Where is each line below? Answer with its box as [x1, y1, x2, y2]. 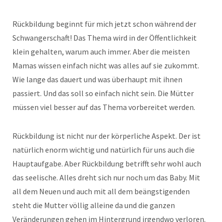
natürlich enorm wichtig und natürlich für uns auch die [12, 145, 195, 155]
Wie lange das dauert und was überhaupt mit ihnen [12, 74, 182, 85]
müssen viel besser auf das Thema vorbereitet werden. [12, 102, 195, 112]
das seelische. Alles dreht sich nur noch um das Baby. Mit [12, 172, 200, 183]
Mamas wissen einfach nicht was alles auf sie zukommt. [12, 60, 199, 71]
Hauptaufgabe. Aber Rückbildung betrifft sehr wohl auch [12, 159, 201, 169]
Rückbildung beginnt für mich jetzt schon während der [12, 19, 196, 29]
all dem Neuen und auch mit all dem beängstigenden [12, 186, 190, 197]
